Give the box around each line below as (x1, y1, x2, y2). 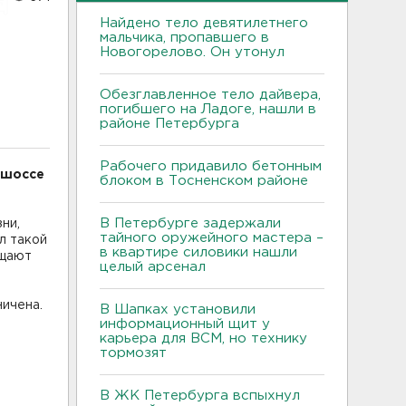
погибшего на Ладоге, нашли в (100, 102, 316, 115)
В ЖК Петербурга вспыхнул (100, 389, 300, 401)
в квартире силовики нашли (100, 246, 297, 258)
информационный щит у (100, 317, 270, 330)
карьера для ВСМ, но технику (100, 332, 307, 344)
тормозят (100, 346, 171, 359)
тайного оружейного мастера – (100, 231, 324, 244)
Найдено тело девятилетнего (100, 16, 308, 29)
